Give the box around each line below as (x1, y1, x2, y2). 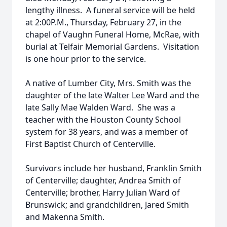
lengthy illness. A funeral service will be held (25, 5, 195, 16)
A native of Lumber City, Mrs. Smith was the (25, 78, 191, 89)
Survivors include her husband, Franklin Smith (25, 163, 202, 174)
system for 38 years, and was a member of (25, 126, 188, 137)
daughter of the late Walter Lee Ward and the (25, 90, 199, 101)
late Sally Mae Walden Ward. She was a (25, 102, 175, 113)
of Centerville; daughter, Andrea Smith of (25, 175, 181, 186)
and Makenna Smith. (25, 211, 104, 222)
